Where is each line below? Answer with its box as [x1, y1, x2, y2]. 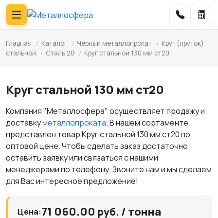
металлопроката [42, 117, 106, 128]
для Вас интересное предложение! [6, 176, 138, 186]
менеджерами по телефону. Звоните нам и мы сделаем [6, 164, 212, 175]
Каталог [41, 39, 67, 48]
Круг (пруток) [162, 39, 204, 48]
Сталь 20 [46, 49, 74, 57]
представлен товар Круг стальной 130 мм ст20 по [6, 129, 190, 140]
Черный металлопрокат [77, 39, 152, 48]
